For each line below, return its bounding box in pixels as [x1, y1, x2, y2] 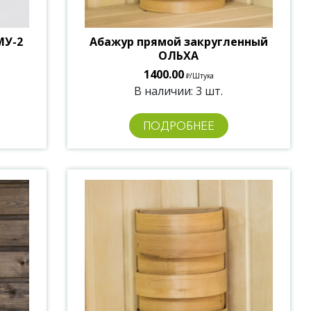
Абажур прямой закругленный [89, 34, 268, 50]
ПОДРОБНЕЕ [142, 119, 215, 133]
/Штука [189, 71, 214, 81]
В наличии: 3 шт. [134, 83, 224, 99]
